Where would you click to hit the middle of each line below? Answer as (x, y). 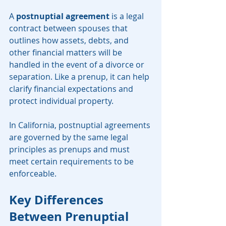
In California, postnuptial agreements (81, 125)
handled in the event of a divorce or (78, 65)
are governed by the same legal (70, 137)
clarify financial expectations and (72, 89)
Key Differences (58, 200)
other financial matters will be (67, 53)
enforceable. (33, 174)
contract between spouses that (69, 29)
